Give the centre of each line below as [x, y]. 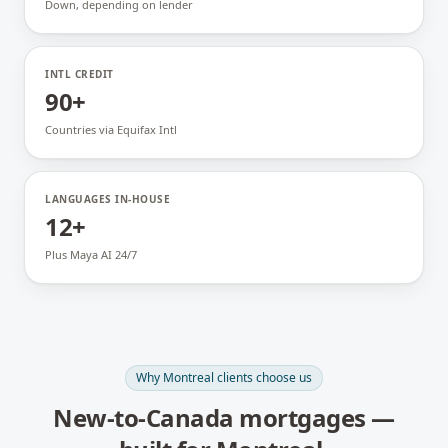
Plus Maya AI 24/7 [91, 254]
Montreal [188, 377]
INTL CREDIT [79, 74]
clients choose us [263, 377]
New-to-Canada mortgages [209, 417]
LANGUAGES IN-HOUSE [107, 199]
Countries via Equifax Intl [111, 129]
